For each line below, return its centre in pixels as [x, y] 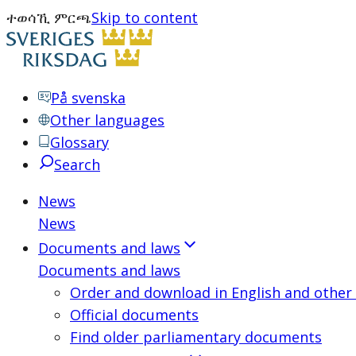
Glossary [79, 142]
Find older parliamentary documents [196, 337]
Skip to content [145, 17]
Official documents [134, 315]
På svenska [88, 98]
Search [77, 164]
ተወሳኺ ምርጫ [49, 17]
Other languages [107, 120]
